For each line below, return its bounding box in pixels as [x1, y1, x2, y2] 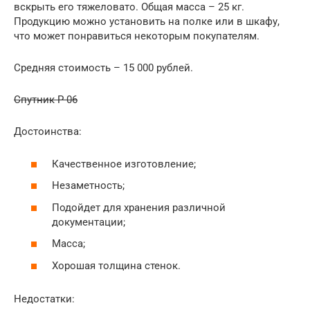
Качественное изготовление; [52, 157, 196, 170]
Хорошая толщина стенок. [52, 259, 181, 272]
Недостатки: [14, 292, 75, 305]
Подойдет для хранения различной [52, 201, 226, 214]
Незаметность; [52, 179, 125, 192]
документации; [52, 215, 125, 228]
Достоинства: [14, 125, 82, 138]
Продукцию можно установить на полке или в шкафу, [14, 15, 280, 28]
